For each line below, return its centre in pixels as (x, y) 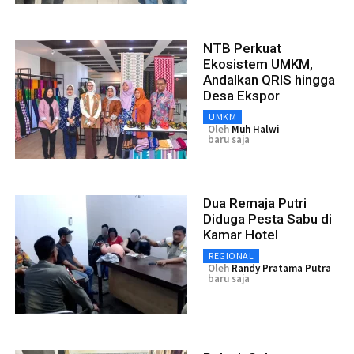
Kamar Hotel (241, 234)
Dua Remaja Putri (255, 203)
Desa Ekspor (241, 95)
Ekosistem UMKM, (258, 64)
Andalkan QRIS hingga (269, 79)
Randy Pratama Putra (281, 268)
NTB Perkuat (242, 48)
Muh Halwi (256, 129)
